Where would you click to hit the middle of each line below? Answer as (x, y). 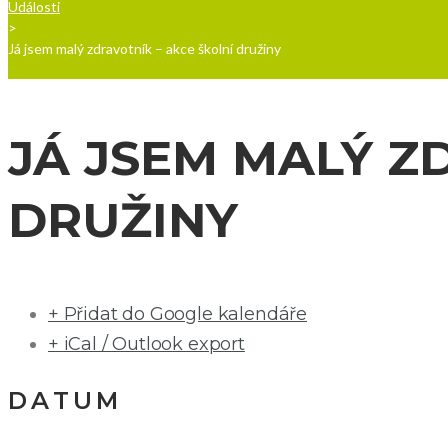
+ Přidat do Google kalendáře (177, 314)
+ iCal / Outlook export (146, 344)
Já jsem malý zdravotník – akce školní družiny (144, 49)
